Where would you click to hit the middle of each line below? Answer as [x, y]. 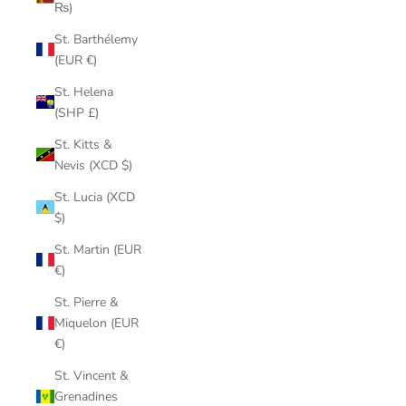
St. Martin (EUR [98, 249]
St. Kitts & [83, 144]
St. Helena [84, 92]
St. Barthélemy [96, 39]
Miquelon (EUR [97, 323]
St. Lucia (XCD [95, 197]
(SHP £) [77, 112]
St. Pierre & [87, 302]
